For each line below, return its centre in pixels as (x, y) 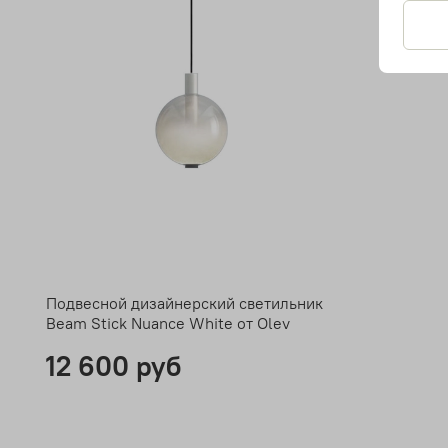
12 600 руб (113, 366)
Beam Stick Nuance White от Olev (168, 323)
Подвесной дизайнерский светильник (184, 303)
